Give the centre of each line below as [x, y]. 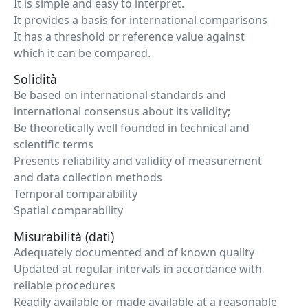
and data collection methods [88, 177]
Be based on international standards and [120, 95]
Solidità [35, 79]
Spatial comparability [68, 210]
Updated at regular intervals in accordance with [138, 269]
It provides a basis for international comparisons [141, 20]
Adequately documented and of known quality [134, 252]
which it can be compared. [82, 53]
